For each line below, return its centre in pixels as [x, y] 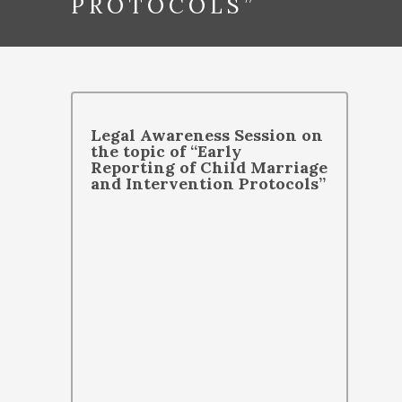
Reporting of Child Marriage [209, 167]
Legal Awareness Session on [207, 135]
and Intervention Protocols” [208, 183]
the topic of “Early [166, 151]
